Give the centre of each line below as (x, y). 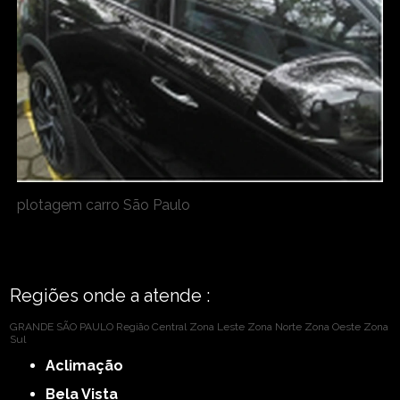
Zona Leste (217, 326)
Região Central (152, 326)
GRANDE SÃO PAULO (62, 326)
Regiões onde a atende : (110, 295)
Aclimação (90, 365)
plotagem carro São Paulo (104, 204)
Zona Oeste (333, 326)
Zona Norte (275, 326)
